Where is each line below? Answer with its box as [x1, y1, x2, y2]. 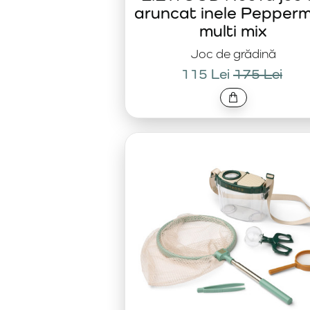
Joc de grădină [190, 46, 276, 61]
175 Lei [233, 66, 282, 82]
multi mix [199, 21, 267, 40]
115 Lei [181, 66, 230, 82]
